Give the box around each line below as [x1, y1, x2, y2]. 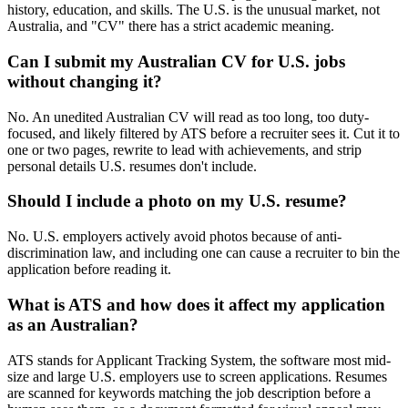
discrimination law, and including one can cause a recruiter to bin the [7, 245, 400, 261]
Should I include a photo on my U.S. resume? [7, 191, 347, 211]
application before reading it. [7, 261, 171, 278]
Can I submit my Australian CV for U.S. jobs [7, 52, 345, 71]
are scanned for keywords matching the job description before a [7, 384, 371, 401]
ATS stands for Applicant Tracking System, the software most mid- [7, 352, 391, 368]
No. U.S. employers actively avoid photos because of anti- [7, 229, 342, 245]
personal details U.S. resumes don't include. [7, 158, 257, 174]
